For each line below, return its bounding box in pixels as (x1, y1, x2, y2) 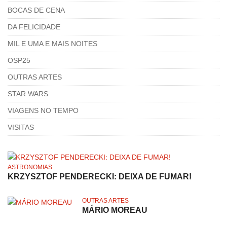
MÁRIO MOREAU (82, 205, 147, 214)
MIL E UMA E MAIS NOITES (8, 39, 97, 48)
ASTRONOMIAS (8, 163, 52, 171)
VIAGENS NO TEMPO (8, 106, 79, 115)
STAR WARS (8, 89, 48, 98)
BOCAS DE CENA (8, 6, 65, 14)
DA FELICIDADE (8, 22, 60, 31)
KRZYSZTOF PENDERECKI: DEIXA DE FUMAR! (8, 172, 192, 181)
